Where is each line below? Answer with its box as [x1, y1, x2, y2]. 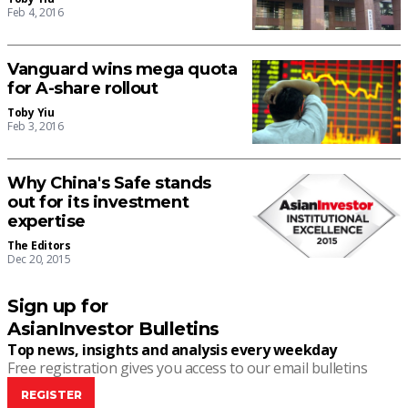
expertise [7, 211, 86, 232]
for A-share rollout [7, 78, 158, 99]
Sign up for [7, 295, 108, 318]
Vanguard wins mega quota [7, 59, 238, 80]
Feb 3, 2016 [7, 118, 64, 135]
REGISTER [20, 388, 82, 403]
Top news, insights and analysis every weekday [7, 340, 337, 361]
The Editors [7, 238, 71, 254]
